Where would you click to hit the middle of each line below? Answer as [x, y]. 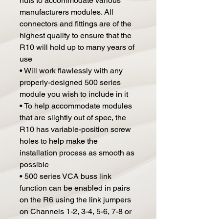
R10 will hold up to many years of [77, 47]
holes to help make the [59, 141]
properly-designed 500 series [70, 82]
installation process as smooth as [77, 153]
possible [34, 164]
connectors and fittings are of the [76, 23]
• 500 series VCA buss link [66, 176]
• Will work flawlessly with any [71, 70]
